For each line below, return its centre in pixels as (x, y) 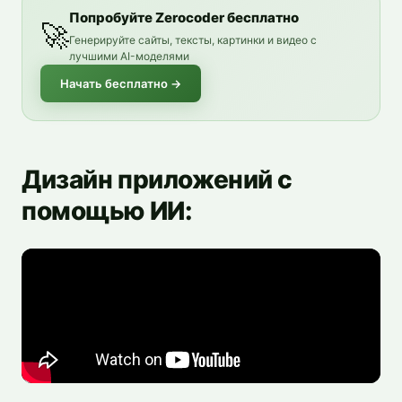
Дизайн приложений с (157, 179)
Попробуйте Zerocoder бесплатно (184, 17)
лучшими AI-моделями (129, 56)
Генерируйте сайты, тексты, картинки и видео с (193, 39)
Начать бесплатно (114, 83)
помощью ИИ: (107, 210)
